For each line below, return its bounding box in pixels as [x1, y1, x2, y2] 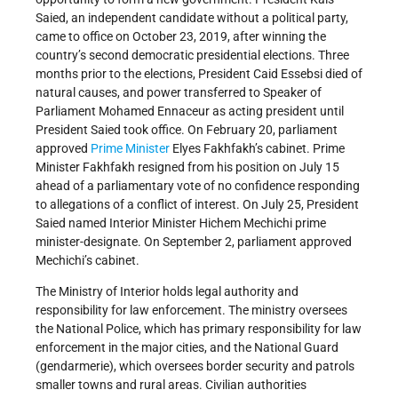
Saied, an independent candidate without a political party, [36, 10, 348, 25]
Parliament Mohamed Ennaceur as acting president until [36, 103, 344, 118]
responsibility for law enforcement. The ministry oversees [36, 302, 347, 317]
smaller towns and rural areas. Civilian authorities [36, 377, 306, 392]
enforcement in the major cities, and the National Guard [36, 339, 338, 354]
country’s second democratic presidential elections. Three [36, 47, 349, 62]
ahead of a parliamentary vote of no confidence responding [36, 178, 360, 193]
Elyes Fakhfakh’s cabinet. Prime [170, 140, 345, 155]
